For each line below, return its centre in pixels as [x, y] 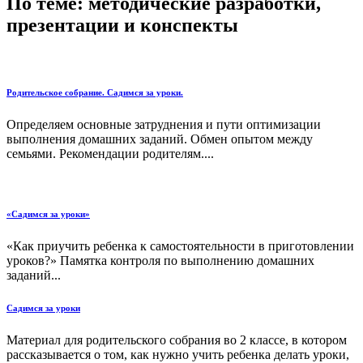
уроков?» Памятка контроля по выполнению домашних [160, 260]
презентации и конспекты [122, 25]
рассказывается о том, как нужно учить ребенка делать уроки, [178, 354]
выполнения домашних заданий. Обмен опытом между [160, 139]
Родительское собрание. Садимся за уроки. [95, 92]
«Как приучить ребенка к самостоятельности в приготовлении [180, 246]
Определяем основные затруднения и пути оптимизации [164, 124]
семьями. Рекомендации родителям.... [110, 153]
